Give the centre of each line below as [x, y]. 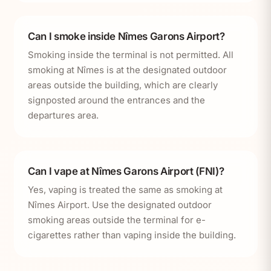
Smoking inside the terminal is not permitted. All [131, 55]
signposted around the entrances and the [116, 100]
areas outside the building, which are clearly [123, 85]
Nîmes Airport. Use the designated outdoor [120, 205]
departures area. [63, 116]
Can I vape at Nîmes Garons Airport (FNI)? [126, 171]
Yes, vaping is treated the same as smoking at [125, 190]
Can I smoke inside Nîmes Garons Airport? [126, 36]
